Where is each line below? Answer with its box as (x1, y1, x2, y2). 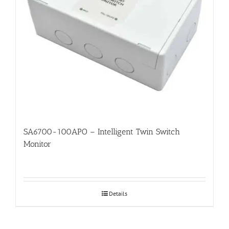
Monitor (24, 139, 51, 149)
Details (109, 189, 127, 197)
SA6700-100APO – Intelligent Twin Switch (24, 126, 180, 136)
